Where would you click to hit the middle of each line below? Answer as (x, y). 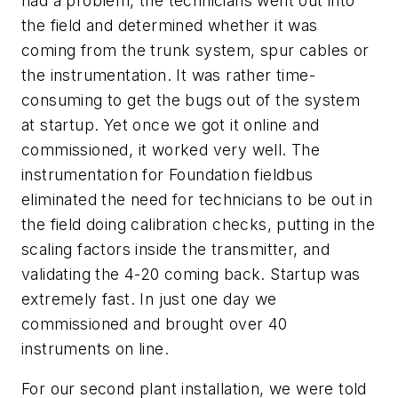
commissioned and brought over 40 (155, 323)
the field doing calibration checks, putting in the (198, 224)
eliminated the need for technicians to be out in (197, 199)
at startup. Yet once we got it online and (171, 124)
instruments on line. (95, 348)
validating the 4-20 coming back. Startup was (191, 274)
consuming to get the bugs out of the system (191, 99)
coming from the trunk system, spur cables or (195, 50)
